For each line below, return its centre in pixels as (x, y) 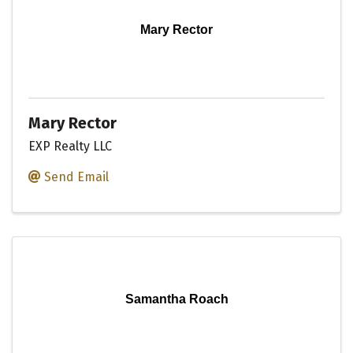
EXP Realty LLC (70, 147)
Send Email (76, 177)
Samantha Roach (176, 299)
